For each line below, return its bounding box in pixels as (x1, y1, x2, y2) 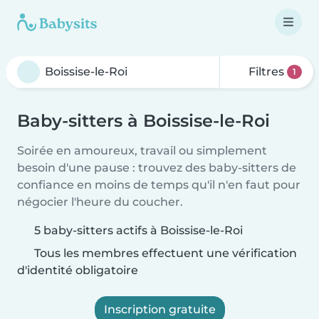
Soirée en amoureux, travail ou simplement (17, 144, 267, 157)
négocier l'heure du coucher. (17, 195, 183, 209)
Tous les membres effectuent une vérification (31, 246, 297, 260)
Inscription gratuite (103, 303, 216, 316)
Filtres (246, 65, 288, 78)
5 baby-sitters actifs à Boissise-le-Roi (34, 224, 243, 237)
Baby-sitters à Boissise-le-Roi (17, 110, 270, 131)
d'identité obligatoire (17, 263, 138, 277)
